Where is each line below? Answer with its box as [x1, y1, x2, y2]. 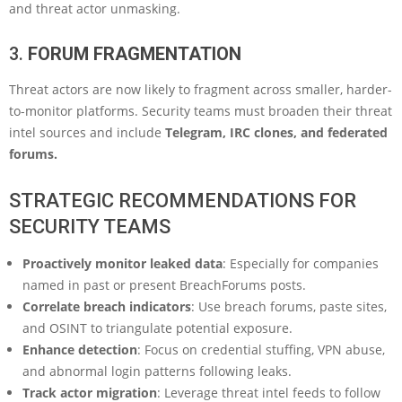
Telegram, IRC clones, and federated [165, 123, 388, 141]
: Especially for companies [223, 254, 379, 272]
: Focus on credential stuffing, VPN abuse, [137, 340, 385, 358]
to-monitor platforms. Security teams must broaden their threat [9, 101, 392, 119]
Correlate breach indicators [22, 297, 191, 315]
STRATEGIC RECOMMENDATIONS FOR [9, 188, 356, 212]
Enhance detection [22, 340, 137, 358]
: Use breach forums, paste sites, [191, 297, 387, 315]
